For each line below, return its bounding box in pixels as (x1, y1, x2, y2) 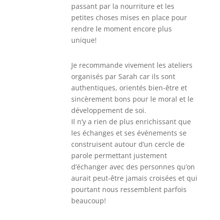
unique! (71, 35, 97, 45)
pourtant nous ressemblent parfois (71, 185, 187, 194)
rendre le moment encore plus (71, 24, 172, 33)
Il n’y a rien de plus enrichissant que (71, 117, 191, 126)
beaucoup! (71, 196, 106, 205)
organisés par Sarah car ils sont (71, 72, 175, 81)
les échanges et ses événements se (71, 128, 187, 137)
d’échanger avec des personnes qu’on (71, 162, 195, 171)
